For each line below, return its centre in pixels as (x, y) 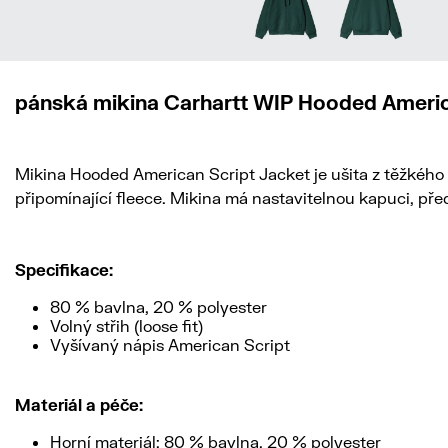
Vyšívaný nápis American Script (170, 344)
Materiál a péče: (79, 404)
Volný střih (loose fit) (126, 325)
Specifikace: (64, 269)
